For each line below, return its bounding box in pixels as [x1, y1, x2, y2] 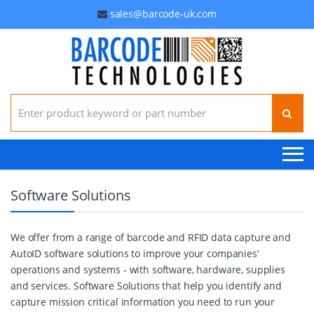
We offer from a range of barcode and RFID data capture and [11, 231, 291, 244]
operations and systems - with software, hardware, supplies [11, 263, 285, 276]
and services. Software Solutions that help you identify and [11, 279, 282, 292]
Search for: [10, 93, 61, 106]
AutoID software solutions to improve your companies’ [11, 247, 259, 260]
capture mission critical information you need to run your [11, 295, 275, 308]
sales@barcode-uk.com [109, 7, 217, 20]
